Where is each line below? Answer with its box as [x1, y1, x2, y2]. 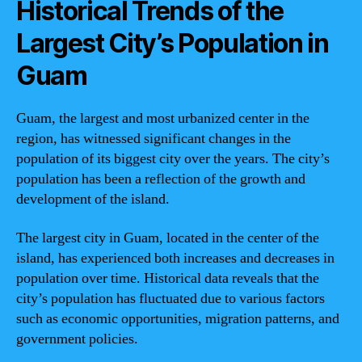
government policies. [16, 329, 138, 348]
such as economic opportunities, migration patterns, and [16, 309, 339, 328]
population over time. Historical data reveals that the [16, 268, 319, 288]
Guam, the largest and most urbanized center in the [16, 109, 309, 128]
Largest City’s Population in [16, 27, 329, 59]
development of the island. [16, 190, 170, 208]
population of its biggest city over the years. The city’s [16, 149, 330, 168]
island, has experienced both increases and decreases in [16, 248, 335, 267]
